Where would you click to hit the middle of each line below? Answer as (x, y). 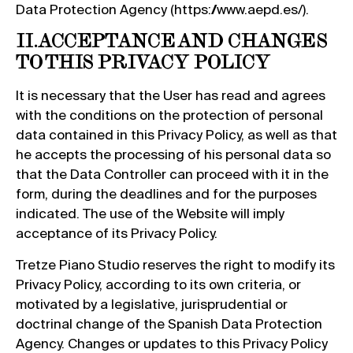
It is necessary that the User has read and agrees (171, 95)
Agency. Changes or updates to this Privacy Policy (172, 343)
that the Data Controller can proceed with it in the (172, 174)
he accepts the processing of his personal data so (173, 154)
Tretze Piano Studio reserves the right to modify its (175, 264)
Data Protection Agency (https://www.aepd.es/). (162, 9)
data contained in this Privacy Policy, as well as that (176, 135)
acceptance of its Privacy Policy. (117, 233)
